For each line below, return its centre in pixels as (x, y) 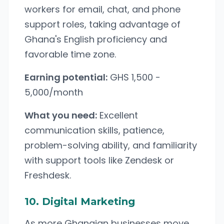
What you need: (61, 115)
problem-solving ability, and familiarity (111, 145)
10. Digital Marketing (80, 201)
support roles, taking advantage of (102, 24)
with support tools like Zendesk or (99, 160)
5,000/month (54, 92)
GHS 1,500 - (134, 77)
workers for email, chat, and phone (102, 9)
